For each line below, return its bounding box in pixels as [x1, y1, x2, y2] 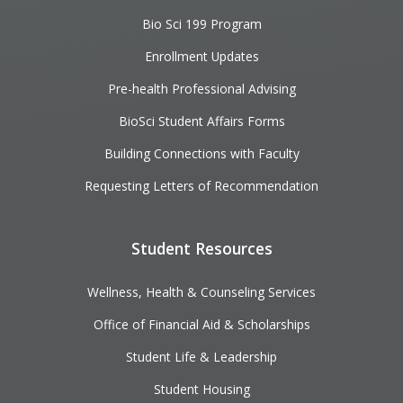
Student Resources [130, 237, 273, 260]
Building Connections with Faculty [103, 145, 300, 162]
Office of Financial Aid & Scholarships [93, 315, 310, 333]
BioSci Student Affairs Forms [118, 112, 285, 130]
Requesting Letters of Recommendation [85, 177, 318, 194]
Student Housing [153, 380, 250, 398]
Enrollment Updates [144, 48, 259, 65]
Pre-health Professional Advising [107, 80, 296, 97]
